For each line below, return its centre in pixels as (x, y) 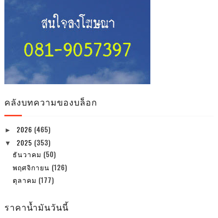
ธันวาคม (28, 154)
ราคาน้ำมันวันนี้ (36, 207)
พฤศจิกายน (32, 167)
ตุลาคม (25, 180)
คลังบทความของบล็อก (51, 102)
